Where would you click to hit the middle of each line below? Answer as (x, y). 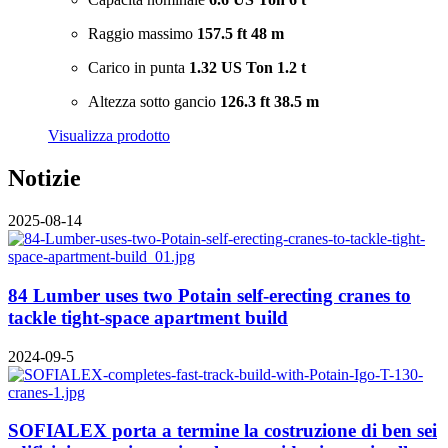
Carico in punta (138, 68)
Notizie (44, 178)
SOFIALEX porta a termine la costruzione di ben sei (222, 431)
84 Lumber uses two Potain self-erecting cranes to (209, 295)
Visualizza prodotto (109, 136)
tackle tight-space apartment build (148, 317)
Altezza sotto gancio (154, 102)
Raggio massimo (142, 34)
